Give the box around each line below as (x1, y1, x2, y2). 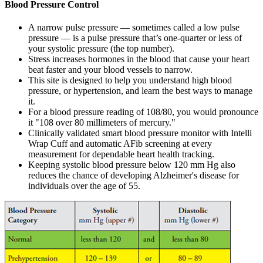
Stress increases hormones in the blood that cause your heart (28, 54, 249, 65)
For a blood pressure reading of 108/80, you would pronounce (28, 107, 258, 117)
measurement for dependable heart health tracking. (28, 149, 214, 160)
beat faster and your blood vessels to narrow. (28, 65, 193, 75)
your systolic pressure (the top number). (28, 43, 174, 54)
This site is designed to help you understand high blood (28, 75, 232, 86)
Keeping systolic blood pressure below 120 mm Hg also (28, 160, 235, 170)
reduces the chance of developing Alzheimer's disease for (28, 170, 239, 181)
